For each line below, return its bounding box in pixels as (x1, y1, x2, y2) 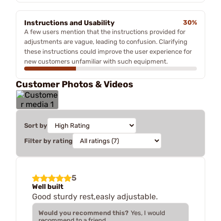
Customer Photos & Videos (16, 79, 133, 90)
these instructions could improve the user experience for (24, 48, 192, 55)
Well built (32, 183, 64, 191)
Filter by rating (24, 137, 73, 145)
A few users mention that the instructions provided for (24, 28, 185, 36)
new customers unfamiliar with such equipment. (24, 58, 168, 65)
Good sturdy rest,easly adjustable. (32, 192, 158, 201)
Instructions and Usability (24, 19, 114, 27)
